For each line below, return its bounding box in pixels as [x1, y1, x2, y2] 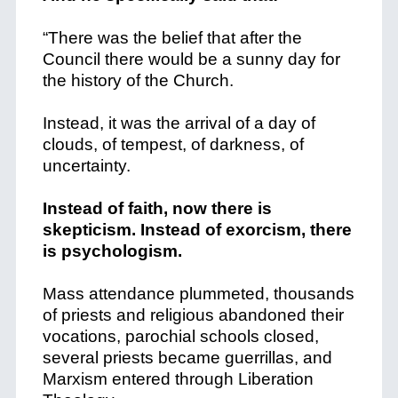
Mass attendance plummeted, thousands [42, 284, 354, 303]
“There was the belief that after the [42, 28, 302, 47]
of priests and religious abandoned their [42, 306, 344, 324]
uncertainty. [42, 156, 131, 175]
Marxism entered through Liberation [42, 370, 314, 388]
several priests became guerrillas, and [42, 348, 332, 367]
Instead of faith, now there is [42, 199, 272, 218]
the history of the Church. [42, 71, 234, 90]
